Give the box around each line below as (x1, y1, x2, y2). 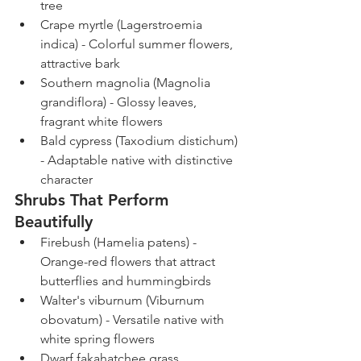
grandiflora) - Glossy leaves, (40, 94, 200, 110)
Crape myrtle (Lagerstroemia (40, 17, 205, 33)
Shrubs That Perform (15, 190, 173, 210)
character (40, 172, 93, 188)
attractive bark (40, 56, 120, 72)
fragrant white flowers (40, 114, 163, 130)
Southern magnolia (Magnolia (40, 75, 214, 91)
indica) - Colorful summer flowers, (40, 36, 236, 52)
